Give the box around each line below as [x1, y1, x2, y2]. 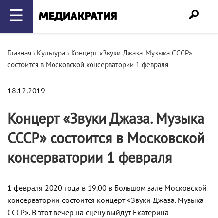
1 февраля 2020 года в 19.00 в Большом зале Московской [7, 184, 207, 193]
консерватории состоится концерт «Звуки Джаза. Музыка [7, 196, 204, 205]
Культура [37, 49, 65, 57]
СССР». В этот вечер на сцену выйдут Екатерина [7, 208, 169, 217]
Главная [7, 49, 31, 57]
